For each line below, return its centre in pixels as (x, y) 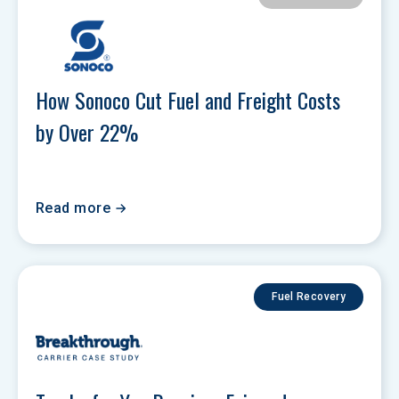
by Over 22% (90, 132)
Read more (73, 208)
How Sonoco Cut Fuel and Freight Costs (191, 100)
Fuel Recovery (309, 297)
